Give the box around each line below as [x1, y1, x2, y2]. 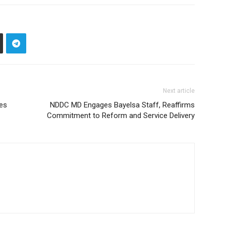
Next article [163, 87, 195, 94]
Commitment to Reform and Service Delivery [47, 111, 195, 120]
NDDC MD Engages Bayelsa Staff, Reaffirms [50, 100, 195, 109]
